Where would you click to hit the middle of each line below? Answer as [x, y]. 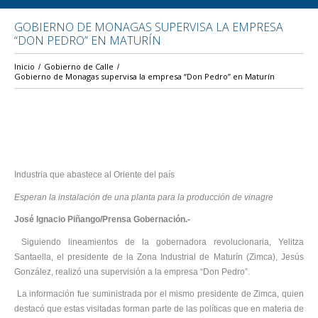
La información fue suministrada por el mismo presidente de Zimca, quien [159, 294]
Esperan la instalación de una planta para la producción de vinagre [144, 197]
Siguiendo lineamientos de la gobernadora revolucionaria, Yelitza [159, 242]
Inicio [24, 66]
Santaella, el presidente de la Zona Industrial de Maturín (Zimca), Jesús [159, 257]
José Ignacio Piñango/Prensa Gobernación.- [102, 220]
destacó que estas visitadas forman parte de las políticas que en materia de [159, 309]
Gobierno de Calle [79, 66]
